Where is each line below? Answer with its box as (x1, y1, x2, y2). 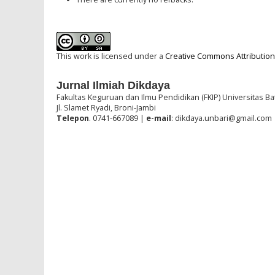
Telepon (56, 113, 89, 124)
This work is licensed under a (56, 50, 165, 61)
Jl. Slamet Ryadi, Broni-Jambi (56, 103, 156, 114)
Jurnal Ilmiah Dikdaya (56, 79, 170, 92)
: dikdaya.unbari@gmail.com (171, 113, 272, 124)
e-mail (146, 113, 171, 124)
